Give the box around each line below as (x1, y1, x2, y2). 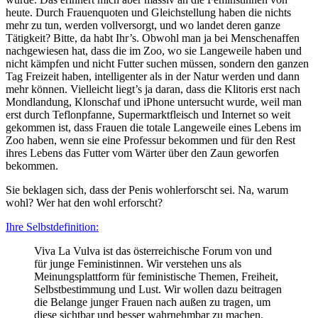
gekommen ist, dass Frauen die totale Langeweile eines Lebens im (6, 121, 301, 134)
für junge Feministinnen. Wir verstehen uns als (34, 258, 241, 270)
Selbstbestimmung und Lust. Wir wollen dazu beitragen (34, 283, 282, 296)
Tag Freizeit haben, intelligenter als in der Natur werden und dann (6, 70, 300, 83)
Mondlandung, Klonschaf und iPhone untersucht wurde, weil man (6, 96, 302, 109)
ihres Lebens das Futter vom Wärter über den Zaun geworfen (6, 147, 279, 160)
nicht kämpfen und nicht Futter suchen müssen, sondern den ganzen (6, 57, 309, 70)
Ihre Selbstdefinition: (6, 221, 99, 234)
